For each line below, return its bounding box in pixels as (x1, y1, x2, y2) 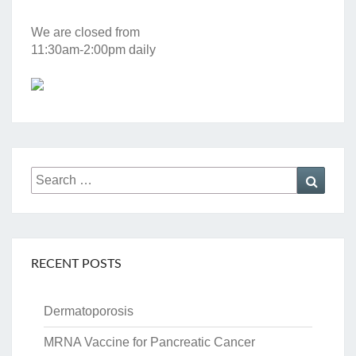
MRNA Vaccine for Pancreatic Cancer (44, 335, 258, 350)
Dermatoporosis (44, 304, 137, 319)
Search (30, 168, 73, 182)
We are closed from (31, 25, 140, 40)
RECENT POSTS (31, 257, 122, 271)
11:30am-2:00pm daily (31, 43, 156, 57)
